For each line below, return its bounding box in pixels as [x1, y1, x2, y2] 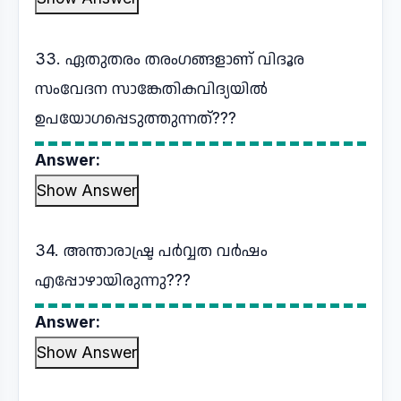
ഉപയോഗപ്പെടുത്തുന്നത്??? [35, 108, 236, 127]
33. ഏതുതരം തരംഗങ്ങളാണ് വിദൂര [35, 49, 304, 68]
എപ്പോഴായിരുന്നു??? [35, 270, 191, 289]
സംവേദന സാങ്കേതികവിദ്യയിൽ [35, 79, 268, 98]
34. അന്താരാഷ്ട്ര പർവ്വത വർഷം [35, 241, 268, 260]
